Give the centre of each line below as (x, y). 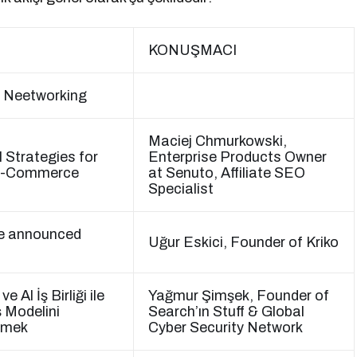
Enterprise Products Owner (237, 157)
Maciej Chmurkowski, (218, 141)
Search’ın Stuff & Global (226, 312)
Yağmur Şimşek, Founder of (239, 296)
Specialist (181, 189)
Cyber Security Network (226, 328)
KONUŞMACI (192, 50)
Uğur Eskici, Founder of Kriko (243, 242)
